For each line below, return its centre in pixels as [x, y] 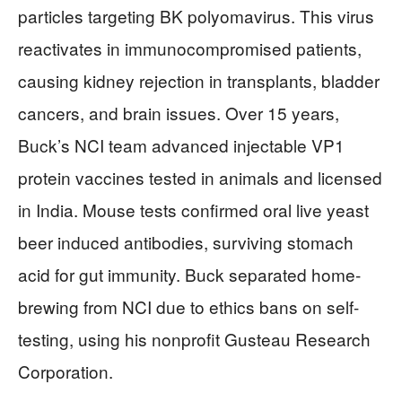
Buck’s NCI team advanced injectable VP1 [181, 145]
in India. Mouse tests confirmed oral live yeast [193, 210]
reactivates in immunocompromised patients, [190, 48]
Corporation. [66, 371]
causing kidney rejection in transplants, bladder [199, 81]
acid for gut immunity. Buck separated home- [189, 275]
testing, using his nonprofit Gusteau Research [194, 339]
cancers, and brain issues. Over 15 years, [179, 113]
